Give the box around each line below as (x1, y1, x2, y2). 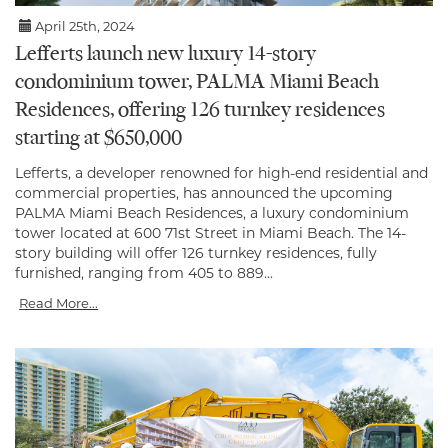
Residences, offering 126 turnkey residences (15, 100, 385, 123)
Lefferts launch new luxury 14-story (15, 44, 316, 67)
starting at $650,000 (15, 128, 182, 151)
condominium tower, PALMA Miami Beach (15, 72, 379, 95)
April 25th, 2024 (32, 18, 136, 35)
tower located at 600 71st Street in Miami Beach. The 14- (15, 224, 406, 243)
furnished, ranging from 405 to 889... (15, 264, 273, 283)
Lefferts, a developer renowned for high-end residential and (15, 164, 428, 183)
